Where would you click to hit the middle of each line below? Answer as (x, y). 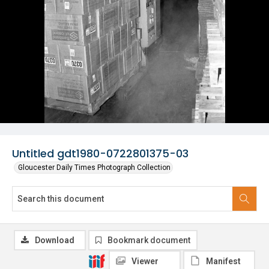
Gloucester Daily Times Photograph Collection (94, 168)
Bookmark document (149, 240)
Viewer (145, 261)
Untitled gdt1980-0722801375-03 (100, 153)
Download (55, 240)
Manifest (223, 261)
